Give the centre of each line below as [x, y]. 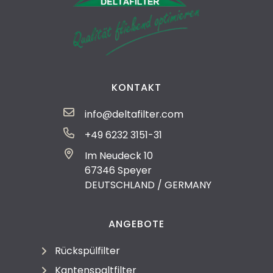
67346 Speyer [118, 171]
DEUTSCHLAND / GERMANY [148, 185]
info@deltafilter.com [134, 115]
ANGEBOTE [136, 224]
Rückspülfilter [87, 251]
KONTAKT [136, 88]
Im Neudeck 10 [119, 156]
